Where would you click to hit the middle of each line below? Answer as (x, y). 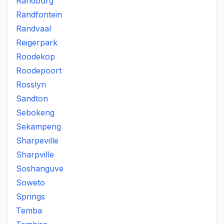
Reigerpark (37, 42)
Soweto (30, 182)
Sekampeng (38, 126)
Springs (30, 196)
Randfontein (39, 14)
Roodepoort (39, 70)
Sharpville (35, 154)
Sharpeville (37, 140)
